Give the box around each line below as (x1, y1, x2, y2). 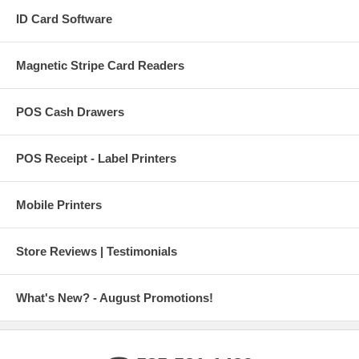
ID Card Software (16, 11, 112, 26)
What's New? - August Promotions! (16, 290, 213, 305)
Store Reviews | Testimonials (16, 244, 177, 258)
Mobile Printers (16, 197, 102, 212)
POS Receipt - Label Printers (16, 151, 176, 165)
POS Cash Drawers (16, 104, 124, 119)
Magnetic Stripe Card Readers (16, 58, 184, 72)
